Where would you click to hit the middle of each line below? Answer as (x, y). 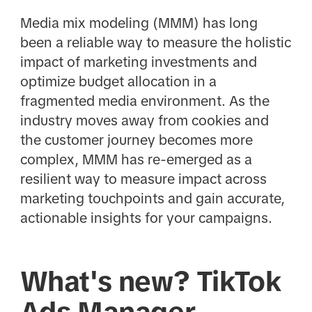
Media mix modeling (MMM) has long (139, 23)
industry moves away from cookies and (144, 120)
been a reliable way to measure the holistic (155, 42)
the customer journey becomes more (136, 140)
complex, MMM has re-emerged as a (136, 159)
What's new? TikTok (150, 281)
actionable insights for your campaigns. (146, 218)
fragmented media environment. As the (145, 101)
